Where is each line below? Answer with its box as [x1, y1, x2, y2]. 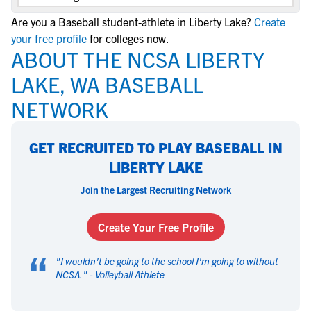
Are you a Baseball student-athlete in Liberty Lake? [11, 15, 251, 28]
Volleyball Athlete [95, 268, 165, 280]
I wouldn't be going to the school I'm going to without [60, 255, 278, 267]
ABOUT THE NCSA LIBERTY [11, 46, 264, 72]
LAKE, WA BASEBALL [11, 71, 203, 97]
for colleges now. [90, 31, 169, 45]
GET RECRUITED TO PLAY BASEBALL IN [28, 139, 283, 156]
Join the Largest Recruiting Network [80, 183, 231, 196]
